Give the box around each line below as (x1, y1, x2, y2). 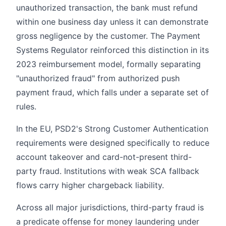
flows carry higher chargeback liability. (16, 180, 164, 190)
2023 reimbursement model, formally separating (16, 59, 201, 69)
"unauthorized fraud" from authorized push (16, 73, 180, 83)
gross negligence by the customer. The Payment (16, 30, 200, 41)
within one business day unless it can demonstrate (16, 16, 208, 27)
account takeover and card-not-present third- (16, 151, 192, 162)
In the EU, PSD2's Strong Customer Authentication (16, 123, 208, 134)
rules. (16, 101, 36, 111)
